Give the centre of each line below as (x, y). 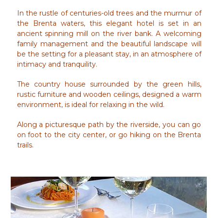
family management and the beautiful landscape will (109, 44)
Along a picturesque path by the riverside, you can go (109, 124)
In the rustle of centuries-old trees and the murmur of (109, 13)
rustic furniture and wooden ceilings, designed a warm (109, 94)
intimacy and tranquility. (58, 64)
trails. (25, 145)
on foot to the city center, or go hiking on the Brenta (109, 135)
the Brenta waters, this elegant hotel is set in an (109, 23)
